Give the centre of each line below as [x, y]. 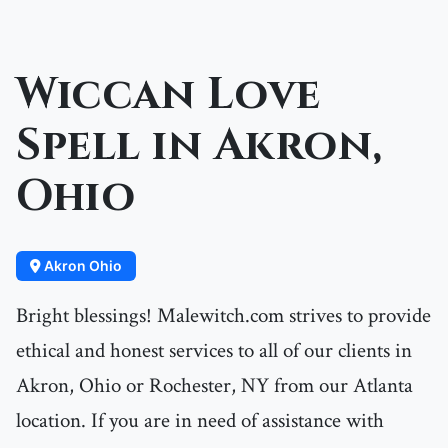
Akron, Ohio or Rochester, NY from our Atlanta [214, 386]
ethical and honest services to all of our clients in [214, 351]
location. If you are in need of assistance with [200, 421]
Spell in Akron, [199, 146]
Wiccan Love [168, 95]
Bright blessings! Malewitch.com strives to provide [223, 316]
